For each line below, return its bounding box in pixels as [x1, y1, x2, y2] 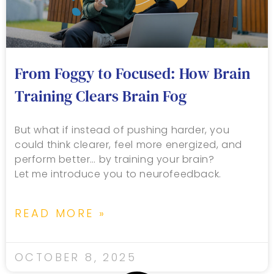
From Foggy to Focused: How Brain [15, 62, 250, 84]
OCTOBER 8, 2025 [15, 249, 136, 265]
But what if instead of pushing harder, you [15, 122, 230, 137]
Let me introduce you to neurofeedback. [15, 166, 221, 181]
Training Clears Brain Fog [15, 85, 187, 106]
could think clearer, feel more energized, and [15, 137, 243, 152]
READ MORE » [15, 205, 106, 221]
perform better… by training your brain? [15, 152, 215, 166]
